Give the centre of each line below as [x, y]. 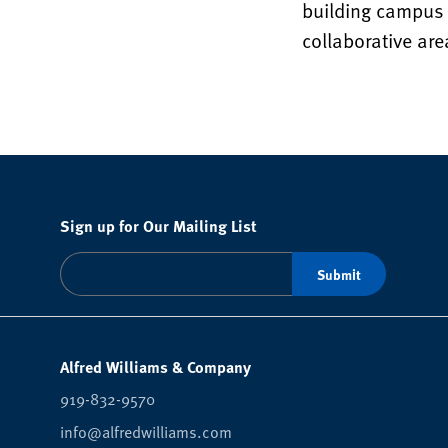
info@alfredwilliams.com [146, 431]
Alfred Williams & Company [155, 366]
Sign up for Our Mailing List [159, 225]
